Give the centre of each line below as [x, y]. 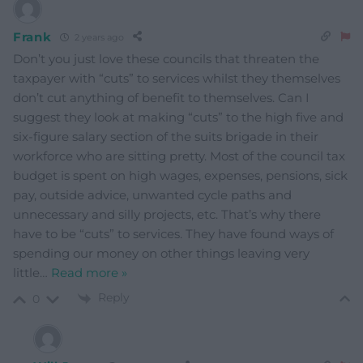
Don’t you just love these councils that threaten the [166, 59]
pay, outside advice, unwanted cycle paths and [152, 195]
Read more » [89, 273]
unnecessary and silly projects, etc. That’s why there [167, 215]
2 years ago [98, 37]
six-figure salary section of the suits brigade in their [166, 137]
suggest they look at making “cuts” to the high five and [178, 117]
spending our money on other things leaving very [161, 254]
